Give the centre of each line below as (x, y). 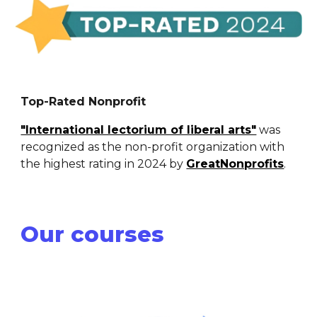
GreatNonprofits (235, 164)
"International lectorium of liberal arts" (139, 130)
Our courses (93, 234)
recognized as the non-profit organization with (153, 147)
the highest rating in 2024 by (104, 164)
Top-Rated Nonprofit (83, 102)
